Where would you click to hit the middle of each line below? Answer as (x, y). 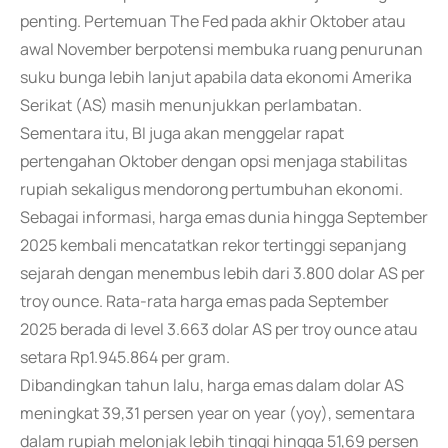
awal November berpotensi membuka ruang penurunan (221, 49)
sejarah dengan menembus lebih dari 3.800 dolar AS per (222, 273)
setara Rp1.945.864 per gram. (125, 357)
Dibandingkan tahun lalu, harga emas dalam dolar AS (212, 385)
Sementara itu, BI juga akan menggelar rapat (182, 133)
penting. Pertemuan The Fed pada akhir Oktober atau (213, 21)
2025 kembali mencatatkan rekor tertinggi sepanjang (213, 245)
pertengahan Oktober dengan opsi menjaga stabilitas (213, 161)
